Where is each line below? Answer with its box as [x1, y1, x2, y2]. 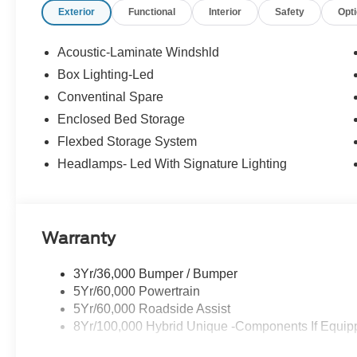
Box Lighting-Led [57, 68, 155, 82]
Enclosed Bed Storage [57, 112, 186, 127]
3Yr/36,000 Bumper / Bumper [73, 267, 238, 281]
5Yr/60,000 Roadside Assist [73, 302, 231, 316]
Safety [275, 6, 305, 18]
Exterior [58, 6, 96, 18]
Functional [128, 6, 176, 18]
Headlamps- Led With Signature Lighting [57, 157, 288, 171]
